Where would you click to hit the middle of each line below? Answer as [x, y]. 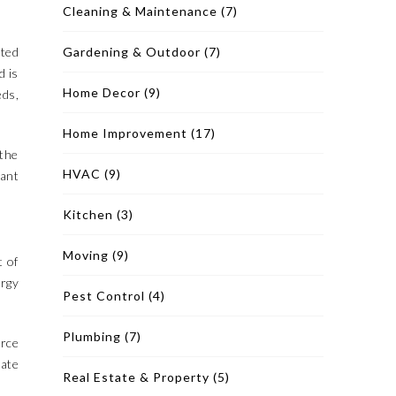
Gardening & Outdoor [132, 52]
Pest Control [104, 296]
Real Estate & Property [136, 377]
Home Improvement [125, 133]
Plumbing [92, 336]
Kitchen [88, 214]
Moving [86, 255]
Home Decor [102, 92]
